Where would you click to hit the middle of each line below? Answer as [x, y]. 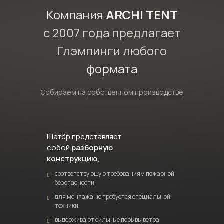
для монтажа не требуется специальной [113, 197]
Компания [76, 15]
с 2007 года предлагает [112, 33]
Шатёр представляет [84, 137]
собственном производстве [135, 92]
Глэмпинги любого [112, 51]
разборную [92, 148]
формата [112, 69]
